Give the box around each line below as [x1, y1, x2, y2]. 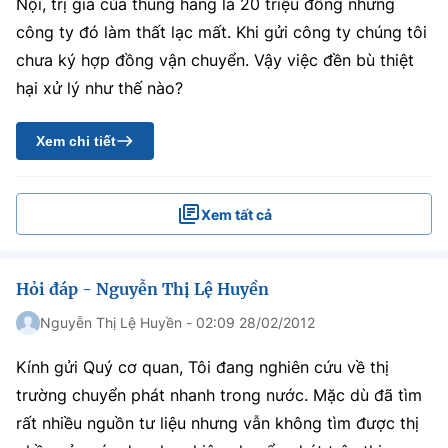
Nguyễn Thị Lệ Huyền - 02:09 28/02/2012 [40, 314, 315, 331]
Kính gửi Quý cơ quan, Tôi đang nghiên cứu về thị [16, 357, 389, 377]
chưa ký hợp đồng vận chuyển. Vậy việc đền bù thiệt [16, 50, 414, 70]
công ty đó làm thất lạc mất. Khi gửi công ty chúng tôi [16, 22, 427, 42]
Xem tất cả [200, 205, 272, 223]
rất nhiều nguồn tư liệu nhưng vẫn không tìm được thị [16, 413, 419, 433]
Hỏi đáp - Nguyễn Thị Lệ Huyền [16, 279, 269, 299]
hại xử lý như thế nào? [16, 78, 183, 98]
